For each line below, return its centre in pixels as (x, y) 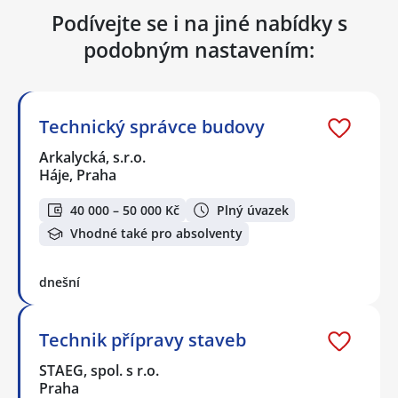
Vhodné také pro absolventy (156, 234)
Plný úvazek (253, 210)
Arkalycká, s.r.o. (93, 158)
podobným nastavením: (199, 50)
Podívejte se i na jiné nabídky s (199, 24)
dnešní (60, 282)
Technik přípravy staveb (143, 339)
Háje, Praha (78, 175)
